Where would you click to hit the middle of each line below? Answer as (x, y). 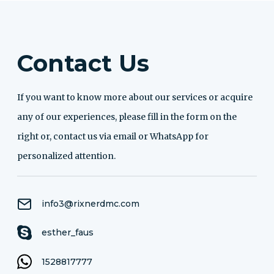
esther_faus (68, 232)
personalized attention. (66, 156)
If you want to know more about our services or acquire (135, 97)
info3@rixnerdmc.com (91, 204)
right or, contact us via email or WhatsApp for (113, 136)
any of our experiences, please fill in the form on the (127, 117)
